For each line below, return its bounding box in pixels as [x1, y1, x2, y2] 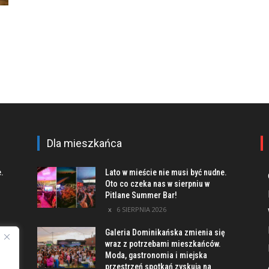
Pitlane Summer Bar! [105, 190, 178, 201]
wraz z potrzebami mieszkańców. [105, 239, 222, 249]
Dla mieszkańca [47, 137, 122, 150]
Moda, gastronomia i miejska [105, 250, 208, 261]
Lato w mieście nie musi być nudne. [105, 168, 228, 178]
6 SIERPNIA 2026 [116, 205, 167, 214]
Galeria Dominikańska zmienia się [105, 228, 226, 238]
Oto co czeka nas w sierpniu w [105, 179, 210, 189]
